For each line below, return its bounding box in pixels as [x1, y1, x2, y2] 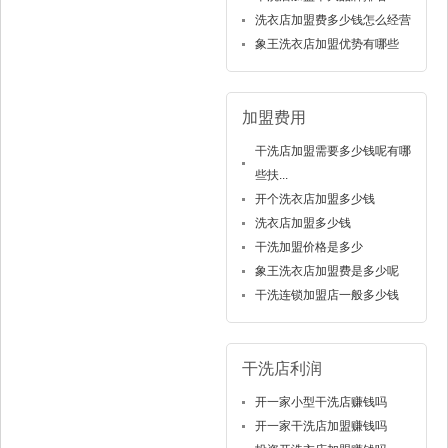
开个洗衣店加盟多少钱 [254, 191, 375, 206]
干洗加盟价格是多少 [254, 239, 363, 254]
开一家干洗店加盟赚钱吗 [254, 418, 387, 433]
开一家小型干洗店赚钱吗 [254, 394, 387, 409]
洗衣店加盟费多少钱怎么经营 [254, 12, 411, 27]
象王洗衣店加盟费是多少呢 [254, 263, 399, 278]
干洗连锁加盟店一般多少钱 [254, 287, 399, 302]
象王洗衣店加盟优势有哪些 [254, 36, 399, 51]
